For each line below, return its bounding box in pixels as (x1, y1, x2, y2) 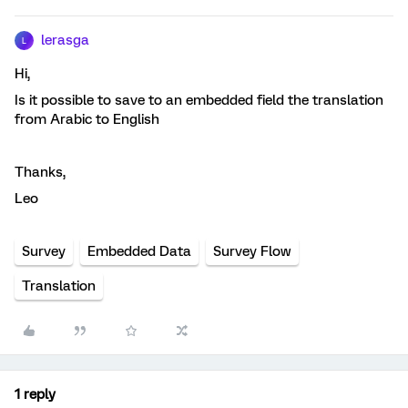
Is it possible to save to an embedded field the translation (15, 92, 383, 108)
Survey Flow (213, 243, 291, 260)
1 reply (15, 386, 56, 403)
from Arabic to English (15, 111, 159, 127)
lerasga (41, 32, 89, 48)
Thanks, (15, 164, 66, 180)
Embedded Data (87, 243, 191, 260)
